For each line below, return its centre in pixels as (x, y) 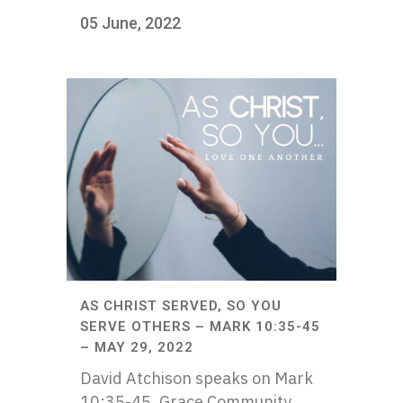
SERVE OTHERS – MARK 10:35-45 (200, 327)
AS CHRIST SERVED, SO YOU (181, 306)
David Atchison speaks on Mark (197, 378)
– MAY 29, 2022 (137, 347)
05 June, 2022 (130, 23)
